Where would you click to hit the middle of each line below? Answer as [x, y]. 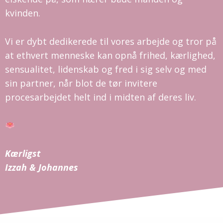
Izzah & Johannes [44, 167]
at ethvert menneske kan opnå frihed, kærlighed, [110, 55]
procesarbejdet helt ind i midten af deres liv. [104, 97]
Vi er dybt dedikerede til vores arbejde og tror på [111, 41]
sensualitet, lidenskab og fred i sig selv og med [106, 69]
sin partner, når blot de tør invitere [81, 83]
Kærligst [23, 153]
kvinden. [23, 13]
